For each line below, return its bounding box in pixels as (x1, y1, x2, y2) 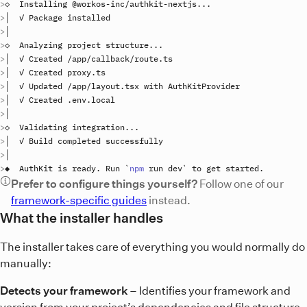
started (225, 162, 259, 173)
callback (91, 53, 130, 64)
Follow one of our (197, 176, 284, 191)
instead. (147, 193, 191, 207)
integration (72, 121, 125, 132)
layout (91, 80, 120, 91)
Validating (19, 121, 67, 132)
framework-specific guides (11, 193, 147, 207)
